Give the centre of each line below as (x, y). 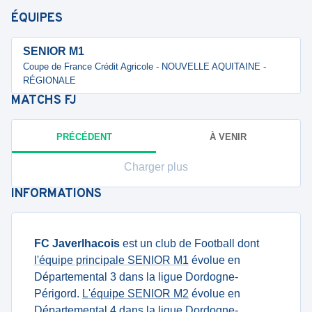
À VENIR (228, 136)
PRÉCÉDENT (84, 136)
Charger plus (156, 167)
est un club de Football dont (189, 243)
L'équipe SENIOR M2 (135, 294)
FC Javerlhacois (77, 243)
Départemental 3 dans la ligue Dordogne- (136, 277)
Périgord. (58, 294)
